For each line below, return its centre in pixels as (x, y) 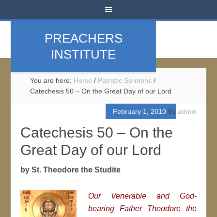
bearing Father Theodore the (142, 209)
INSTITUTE (84, 54)
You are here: (52, 80)
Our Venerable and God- (142, 196)
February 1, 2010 (139, 111)
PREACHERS (83, 38)
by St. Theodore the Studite (71, 170)
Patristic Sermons (125, 80)
